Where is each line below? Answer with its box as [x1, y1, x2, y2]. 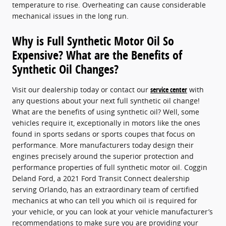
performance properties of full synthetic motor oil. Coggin [12, 162, 207, 172]
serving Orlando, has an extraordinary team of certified [12, 184, 199, 194]
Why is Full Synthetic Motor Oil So [12, 32, 174, 49]
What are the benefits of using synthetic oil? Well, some [12, 106, 199, 117]
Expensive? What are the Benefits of [12, 46, 182, 63]
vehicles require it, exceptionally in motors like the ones [12, 118, 200, 128]
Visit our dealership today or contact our [12, 84, 150, 94]
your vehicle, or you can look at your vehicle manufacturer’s [12, 206, 213, 216]
